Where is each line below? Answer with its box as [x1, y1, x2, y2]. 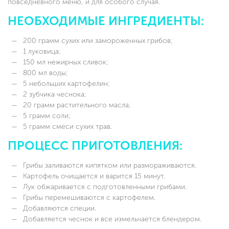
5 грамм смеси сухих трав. [21, 122, 112, 131]
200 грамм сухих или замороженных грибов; [21, 36, 173, 45]
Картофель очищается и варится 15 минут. [21, 171, 165, 180]
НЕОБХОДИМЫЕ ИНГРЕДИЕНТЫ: [8, 13, 204, 28]
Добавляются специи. [21, 203, 96, 213]
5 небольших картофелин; [21, 79, 110, 88]
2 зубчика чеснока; [21, 89, 86, 99]
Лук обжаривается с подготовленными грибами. [21, 182, 187, 191]
